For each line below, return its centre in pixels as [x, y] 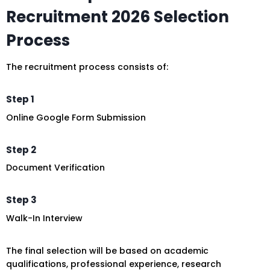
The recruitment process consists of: [87, 67]
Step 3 [21, 200]
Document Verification [55, 168]
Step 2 [21, 149]
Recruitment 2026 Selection [118, 17]
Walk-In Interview [44, 218]
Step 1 [20, 99]
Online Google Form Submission [76, 117]
